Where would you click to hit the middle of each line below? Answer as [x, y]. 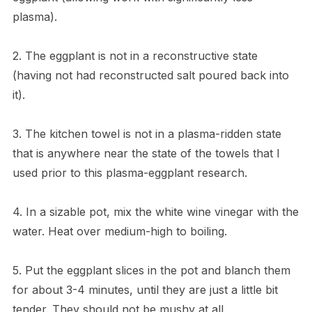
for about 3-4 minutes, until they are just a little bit [145, 289]
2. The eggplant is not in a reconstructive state [135, 55]
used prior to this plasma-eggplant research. [130, 172]
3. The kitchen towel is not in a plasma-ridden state [147, 133]
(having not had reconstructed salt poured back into [150, 75]
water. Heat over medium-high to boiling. [119, 231]
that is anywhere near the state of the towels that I [146, 153]
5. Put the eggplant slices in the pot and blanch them [151, 270]
